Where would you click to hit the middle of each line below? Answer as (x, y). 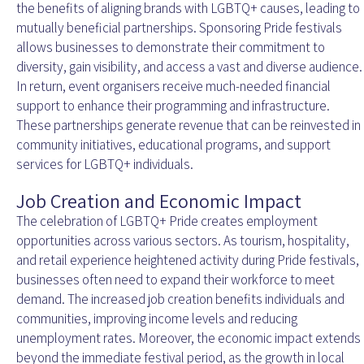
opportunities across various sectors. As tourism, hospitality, (183, 241)
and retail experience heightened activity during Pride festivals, (188, 260)
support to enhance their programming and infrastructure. (173, 106)
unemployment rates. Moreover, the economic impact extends (188, 338)
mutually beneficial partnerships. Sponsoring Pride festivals (179, 28)
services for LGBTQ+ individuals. (105, 165)
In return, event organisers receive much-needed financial (173, 87)
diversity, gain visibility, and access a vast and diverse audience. (189, 67)
